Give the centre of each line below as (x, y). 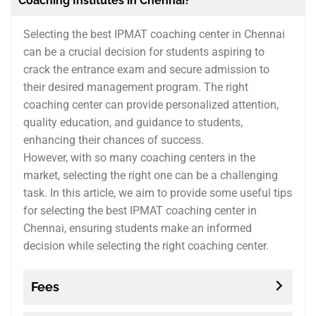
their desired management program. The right (135, 87)
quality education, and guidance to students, (133, 123)
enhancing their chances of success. (113, 140)
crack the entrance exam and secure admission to (146, 70)
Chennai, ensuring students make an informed (137, 229)
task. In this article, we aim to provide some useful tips (157, 193)
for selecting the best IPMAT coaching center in (140, 211)
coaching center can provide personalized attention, (151, 105)
